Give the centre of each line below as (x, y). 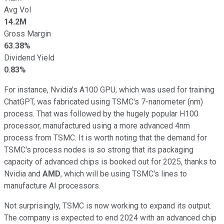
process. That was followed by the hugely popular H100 (101, 113)
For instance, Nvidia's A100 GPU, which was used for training (109, 89)
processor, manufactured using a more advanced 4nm (97, 125)
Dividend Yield (29, 57)
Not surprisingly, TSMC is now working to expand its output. (108, 205)
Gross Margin (27, 33)
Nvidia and (23, 173)
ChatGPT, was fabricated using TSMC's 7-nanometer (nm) (103, 101)
